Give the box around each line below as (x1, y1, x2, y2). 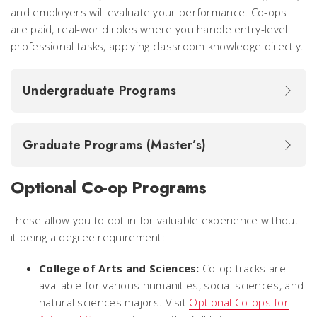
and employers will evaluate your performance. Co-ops (11, 4, 287, 19)
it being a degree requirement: (11, 229, 166, 244)
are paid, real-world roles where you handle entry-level (11, 21, 288, 36)
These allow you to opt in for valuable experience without (11, 212, 299, 227)
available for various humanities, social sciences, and (39, 277, 304, 292)
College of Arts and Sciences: (39, 260, 202, 275)
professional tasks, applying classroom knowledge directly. (11, 38, 304, 53)
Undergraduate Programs (23, 81, 180, 100)
